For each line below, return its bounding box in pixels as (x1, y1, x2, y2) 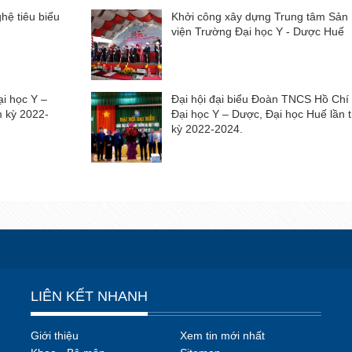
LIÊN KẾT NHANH (31, 288, 148, 305)
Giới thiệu (31, 329, 79, 343)
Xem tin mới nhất (180, 329, 265, 343)
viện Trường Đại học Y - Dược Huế (171, 25, 345, 38)
